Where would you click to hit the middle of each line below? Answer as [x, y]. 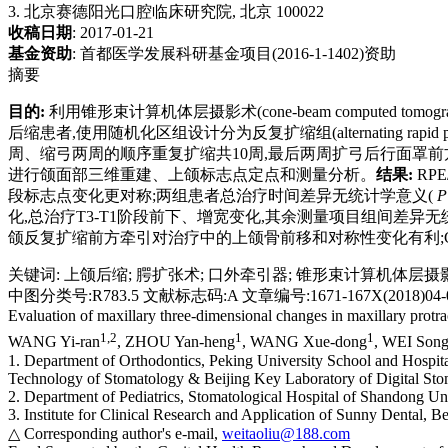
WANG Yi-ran [54, 342]
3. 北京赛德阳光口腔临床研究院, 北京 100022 [166, 12]
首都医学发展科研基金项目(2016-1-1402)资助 [238, 54]
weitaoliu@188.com [286, 433]
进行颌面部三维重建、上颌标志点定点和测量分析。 [192, 175]
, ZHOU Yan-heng [176, 342]
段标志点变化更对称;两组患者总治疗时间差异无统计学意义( [220, 196]
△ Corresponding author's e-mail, [115, 433]
